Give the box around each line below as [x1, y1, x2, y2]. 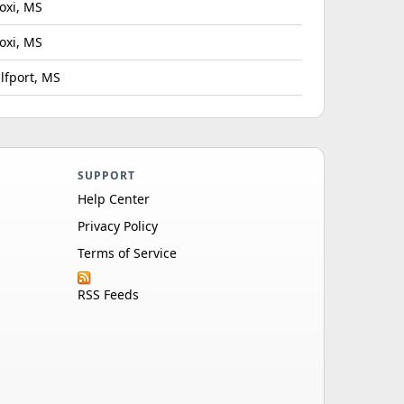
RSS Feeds [77, 286, 139, 303]
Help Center [77, 190, 150, 207]
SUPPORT [77, 168, 135, 183]
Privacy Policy [77, 217, 158, 234]
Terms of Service [77, 244, 177, 262]
